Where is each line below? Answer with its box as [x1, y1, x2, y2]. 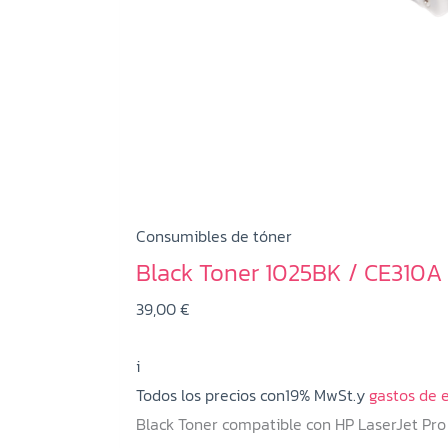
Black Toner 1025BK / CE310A [136, 254, 442, 290]
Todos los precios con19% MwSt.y [136, 382, 365, 407]
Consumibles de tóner [136, 223, 292, 248]
